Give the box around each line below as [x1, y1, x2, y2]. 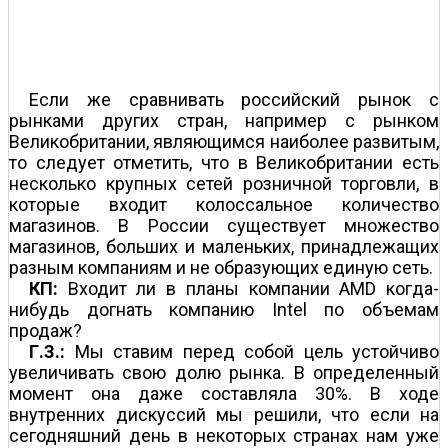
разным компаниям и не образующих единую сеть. [9, 256, 433, 278]
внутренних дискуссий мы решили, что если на [9, 403, 439, 425]
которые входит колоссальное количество [9, 193, 439, 215]
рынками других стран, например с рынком [9, 109, 439, 131]
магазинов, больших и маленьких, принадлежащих [9, 235, 439, 257]
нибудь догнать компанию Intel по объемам [9, 298, 439, 320]
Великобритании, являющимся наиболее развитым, [9, 130, 439, 152]
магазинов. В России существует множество [9, 214, 439, 236]
